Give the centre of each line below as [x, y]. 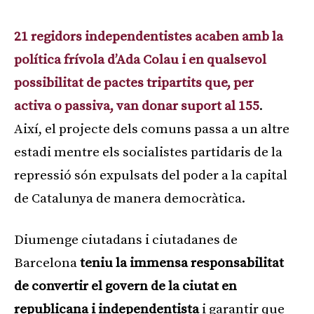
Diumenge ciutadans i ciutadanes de [126, 240]
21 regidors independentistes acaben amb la [149, 37]
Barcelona [47, 264]
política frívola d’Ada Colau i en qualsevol [140, 60]
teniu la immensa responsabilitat [182, 264]
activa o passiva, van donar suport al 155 [137, 107]
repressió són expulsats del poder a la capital [151, 176]
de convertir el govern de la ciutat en [125, 287]
